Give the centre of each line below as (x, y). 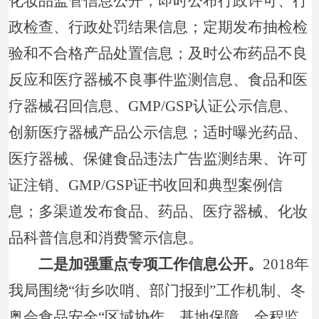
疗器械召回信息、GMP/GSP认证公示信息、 (153, 106)
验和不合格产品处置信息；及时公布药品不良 (158, 53)
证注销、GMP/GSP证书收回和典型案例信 (146, 185)
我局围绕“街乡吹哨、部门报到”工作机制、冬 (157, 290)
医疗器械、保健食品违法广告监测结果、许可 (158, 158)
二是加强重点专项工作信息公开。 (143, 264)
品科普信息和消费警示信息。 (106, 237)
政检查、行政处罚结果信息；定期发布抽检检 (158, 27)
